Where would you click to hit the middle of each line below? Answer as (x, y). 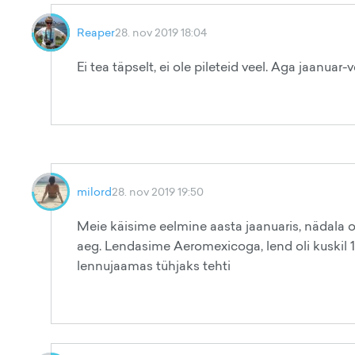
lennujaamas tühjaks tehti (154, 265)
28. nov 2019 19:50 (158, 191)
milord (94, 191)
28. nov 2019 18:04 (161, 32)
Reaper (96, 32)
